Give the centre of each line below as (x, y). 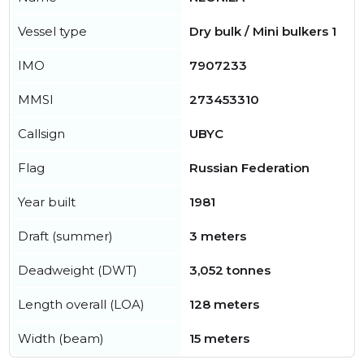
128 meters (224, 304)
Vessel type (52, 31)
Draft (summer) (65, 236)
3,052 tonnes (230, 270)
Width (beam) (61, 338)
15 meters (219, 338)
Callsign (41, 134)
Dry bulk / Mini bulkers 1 (263, 31)
